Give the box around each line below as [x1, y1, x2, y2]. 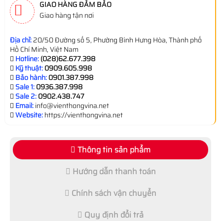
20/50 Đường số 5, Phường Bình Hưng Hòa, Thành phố [33, 35, 202, 45]
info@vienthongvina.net [35, 100, 109, 111]
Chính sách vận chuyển [70, 187, 156, 199]
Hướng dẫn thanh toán [70, 165, 156, 178]
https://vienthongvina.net [43, 110, 123, 120]
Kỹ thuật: [15, 63, 43, 74]
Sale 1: [15, 81, 35, 92]
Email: [15, 100, 34, 111]
